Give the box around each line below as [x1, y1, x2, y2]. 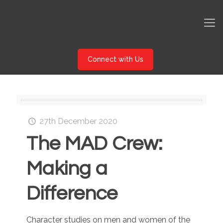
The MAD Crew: [26, 133, 162, 154]
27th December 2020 [39, 116, 118, 126]
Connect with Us [87, 55, 143, 63]
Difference [26, 183, 117, 204]
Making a [26, 158, 108, 179]
